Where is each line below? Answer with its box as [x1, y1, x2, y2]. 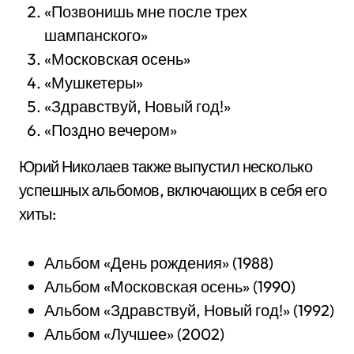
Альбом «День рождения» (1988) [44, 253, 273, 273]
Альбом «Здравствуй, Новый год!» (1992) [44, 300, 334, 320]
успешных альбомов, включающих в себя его [19, 180, 326, 200]
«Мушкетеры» [44, 73, 143, 92]
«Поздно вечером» [44, 120, 177, 140]
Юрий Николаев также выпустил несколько [19, 156, 313, 176]
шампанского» [44, 25, 148, 45]
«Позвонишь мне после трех [44, 2, 247, 21]
